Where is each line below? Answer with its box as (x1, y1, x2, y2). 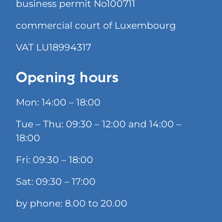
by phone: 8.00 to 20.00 (16, 198, 127, 210)
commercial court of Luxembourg (16, 20, 176, 32)
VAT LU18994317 (16, 42, 91, 54)
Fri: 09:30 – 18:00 (16, 154, 93, 166)
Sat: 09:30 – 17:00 (16, 176, 96, 188)
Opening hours (16, 71, 119, 87)
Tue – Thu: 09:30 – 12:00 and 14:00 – (16, 118, 181, 130)
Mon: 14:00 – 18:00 (16, 97, 101, 109)
